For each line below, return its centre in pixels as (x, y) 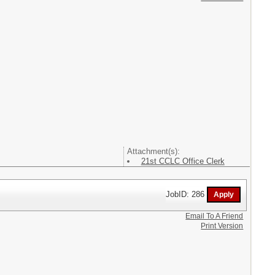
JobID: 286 (187, 194)
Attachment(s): (153, 151)
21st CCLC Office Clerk (183, 161)
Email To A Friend (215, 216)
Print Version (222, 226)
